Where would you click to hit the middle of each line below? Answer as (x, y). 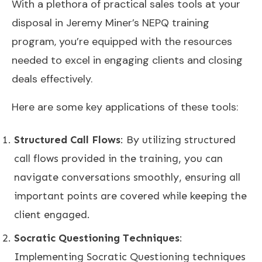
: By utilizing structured (178, 139)
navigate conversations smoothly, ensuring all (127, 177)
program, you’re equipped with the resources (122, 41)
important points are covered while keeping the (130, 196)
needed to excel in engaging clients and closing (127, 60)
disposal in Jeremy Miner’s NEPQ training (111, 23)
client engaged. (52, 214)
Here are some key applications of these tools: (125, 107)
